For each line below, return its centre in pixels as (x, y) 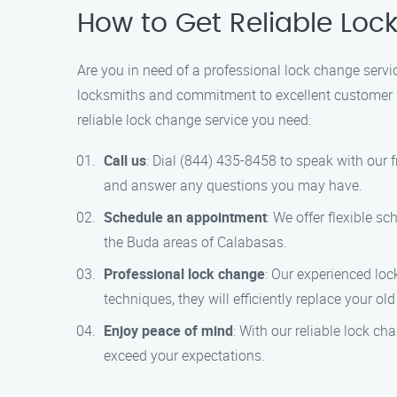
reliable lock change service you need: (194, 120)
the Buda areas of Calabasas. (195, 242)
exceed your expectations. (184, 355)
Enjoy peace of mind (168, 331)
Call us (125, 160)
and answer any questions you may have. (233, 185)
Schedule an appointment (185, 217)
